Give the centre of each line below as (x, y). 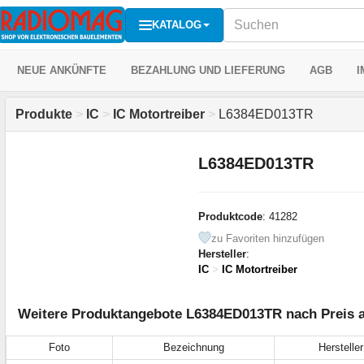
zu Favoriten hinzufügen (267, 238)
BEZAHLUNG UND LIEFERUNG (208, 70)
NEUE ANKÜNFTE (62, 70)
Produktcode (230, 216)
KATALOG (177, 24)
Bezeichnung (193, 347)
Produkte (44, 114)
